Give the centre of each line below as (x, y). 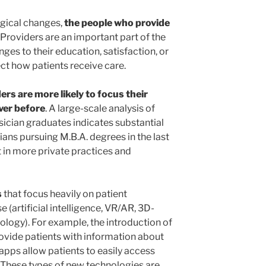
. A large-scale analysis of (100, 109)
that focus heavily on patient (64, 194)
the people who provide (117, 23)
